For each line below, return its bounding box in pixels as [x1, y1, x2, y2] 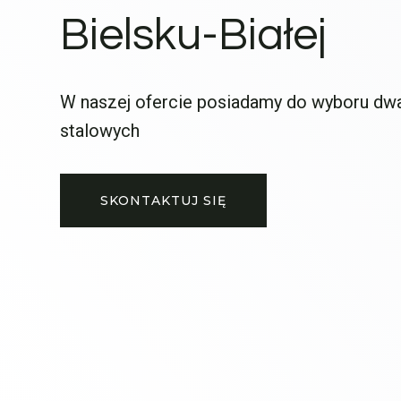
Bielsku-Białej [60, 13, 327, 60]
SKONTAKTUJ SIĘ [100, 192, 226, 209]
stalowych [60, 120, 144, 142]
